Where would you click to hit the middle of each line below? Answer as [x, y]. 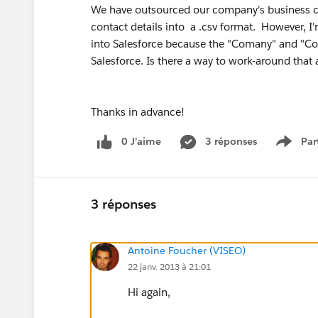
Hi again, [149, 292]
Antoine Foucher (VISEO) [187, 250]
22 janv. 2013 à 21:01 [169, 266]
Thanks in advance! [138, 112]
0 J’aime [141, 141]
